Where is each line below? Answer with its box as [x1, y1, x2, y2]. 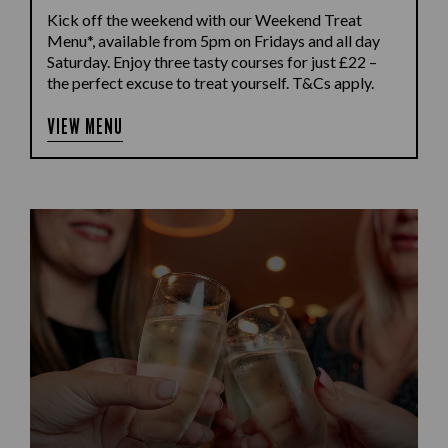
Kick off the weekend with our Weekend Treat [47, 10, 362, 29]
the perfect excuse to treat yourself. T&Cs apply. [47, 73, 374, 92]
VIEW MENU [47, 114, 124, 139]
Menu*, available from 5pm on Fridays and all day [47, 31, 380, 50]
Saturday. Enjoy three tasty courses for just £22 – [47, 52, 377, 71]
